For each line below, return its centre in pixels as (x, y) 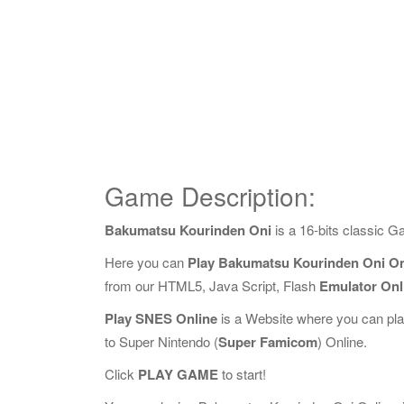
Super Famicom (268, 342)
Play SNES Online (161, 318)
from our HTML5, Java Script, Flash (212, 285)
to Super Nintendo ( (161, 341)
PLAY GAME (178, 374)
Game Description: (210, 196)
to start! (242, 374)
